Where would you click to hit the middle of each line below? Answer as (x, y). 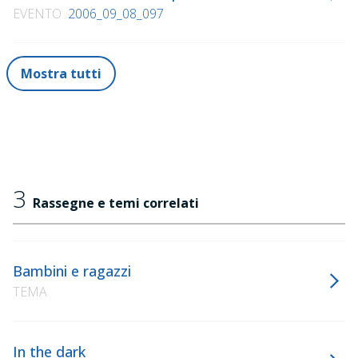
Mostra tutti (61, 74)
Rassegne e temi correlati (116, 203)
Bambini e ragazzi (72, 271)
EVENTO (37, 14)
